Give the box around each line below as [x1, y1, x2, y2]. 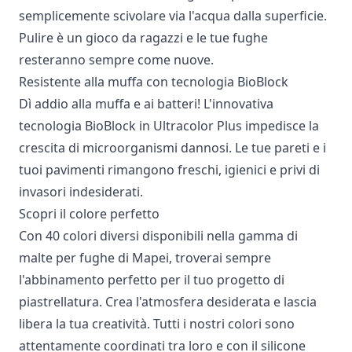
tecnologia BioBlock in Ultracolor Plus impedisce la [19, 116, 319, 134]
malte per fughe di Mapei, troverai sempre [19, 248, 271, 266]
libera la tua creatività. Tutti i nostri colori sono [19, 314, 295, 332]
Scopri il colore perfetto [19, 204, 159, 222]
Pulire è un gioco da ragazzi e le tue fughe [19, 28, 268, 46]
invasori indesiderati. [19, 182, 143, 200]
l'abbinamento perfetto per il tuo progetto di [19, 270, 284, 288]
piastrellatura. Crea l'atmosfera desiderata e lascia [19, 292, 317, 310]
